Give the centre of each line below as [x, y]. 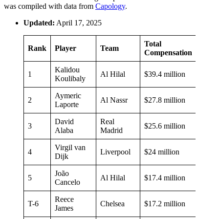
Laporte [67, 104]
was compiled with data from [50, 6]
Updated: [39, 22]
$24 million [162, 152]
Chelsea [112, 203]
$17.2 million [165, 203]
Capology [110, 6]
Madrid [111, 130]
